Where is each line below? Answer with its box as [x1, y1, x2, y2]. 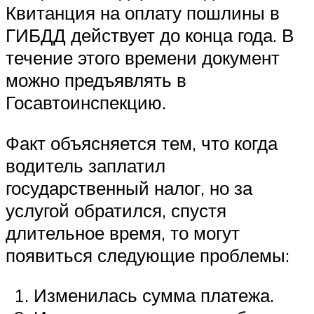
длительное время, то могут [6, 221, 240, 244]
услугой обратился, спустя [6, 198, 226, 221]
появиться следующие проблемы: [6, 243, 289, 266]
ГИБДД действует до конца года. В [6, 23, 294, 46]
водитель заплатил [6, 153, 165, 177]
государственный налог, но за [6, 176, 252, 199]
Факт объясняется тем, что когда [6, 131, 278, 154]
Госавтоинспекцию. [6, 90, 166, 114]
